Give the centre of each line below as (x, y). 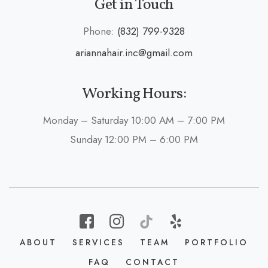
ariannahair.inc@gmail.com (134, 53)
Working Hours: (134, 94)
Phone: (100, 31)
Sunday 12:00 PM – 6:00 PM (134, 139)
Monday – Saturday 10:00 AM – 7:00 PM (134, 120)
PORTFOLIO (217, 242)
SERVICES (98, 242)
